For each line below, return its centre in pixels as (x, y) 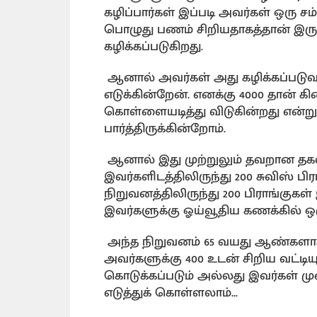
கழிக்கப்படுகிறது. (154, 47)
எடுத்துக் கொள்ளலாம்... (171, 293)
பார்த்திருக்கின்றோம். (165, 129)
